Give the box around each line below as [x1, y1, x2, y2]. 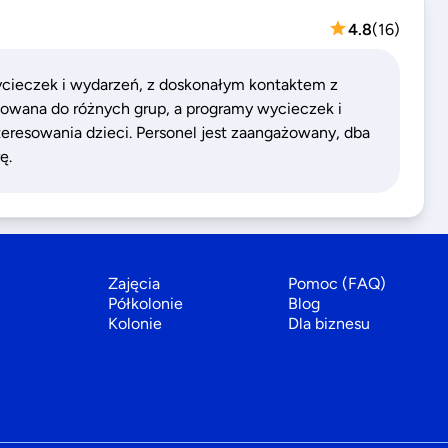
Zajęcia [108, 274, 160, 293]
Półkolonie [108, 294, 183, 313]
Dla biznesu [288, 314, 370, 333]
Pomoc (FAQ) [288, 274, 386, 293]
